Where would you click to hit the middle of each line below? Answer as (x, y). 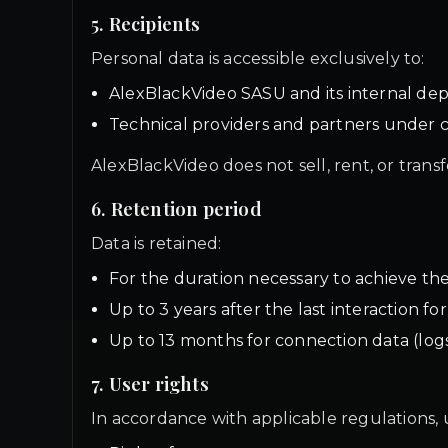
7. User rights (150, 383)
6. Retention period (176, 208)
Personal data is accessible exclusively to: (258, 58)
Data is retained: (156, 243)
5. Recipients (146, 23)
